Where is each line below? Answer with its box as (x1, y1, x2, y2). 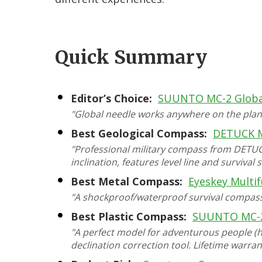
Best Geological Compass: (71, 126, 207, 140)
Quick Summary (55, 46, 207, 69)
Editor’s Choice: (71, 91, 152, 105)
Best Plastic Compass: (71, 209, 187, 223)
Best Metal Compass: (71, 174, 182, 188)
